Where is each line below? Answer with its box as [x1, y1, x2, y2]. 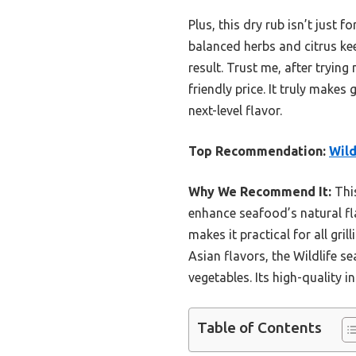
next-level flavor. [188, 103, 282, 118]
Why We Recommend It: [188, 184, 331, 199]
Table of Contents [197, 319, 322, 337]
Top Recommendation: [188, 144, 326, 159]
